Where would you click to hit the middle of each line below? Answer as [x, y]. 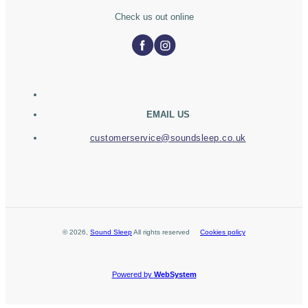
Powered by [133, 275]
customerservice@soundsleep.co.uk [168, 138]
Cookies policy [223, 232]
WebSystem [175, 275]
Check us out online [154, 17]
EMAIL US [168, 115]
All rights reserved [161, 232]
